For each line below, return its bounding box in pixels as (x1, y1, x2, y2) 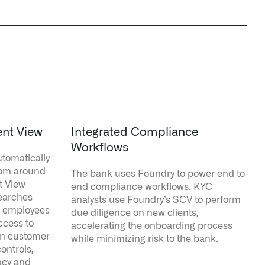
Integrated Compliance (70, 127, 198, 138)
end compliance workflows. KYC (70, 182, 212, 192)
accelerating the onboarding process (70, 221, 232, 231)
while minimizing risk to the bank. (70, 234, 218, 244)
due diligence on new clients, (70, 208, 198, 218)
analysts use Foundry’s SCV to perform (70, 195, 241, 205)
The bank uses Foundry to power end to (70, 169, 245, 179)
